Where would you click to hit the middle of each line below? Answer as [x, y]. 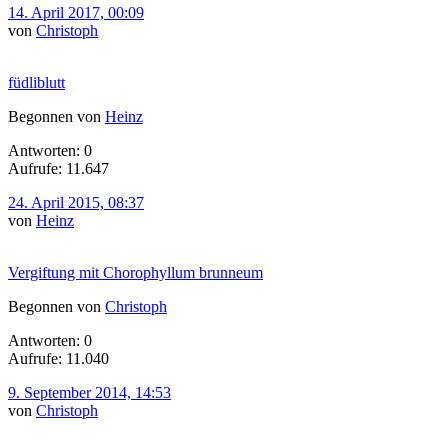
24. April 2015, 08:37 [76, 202]
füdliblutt [36, 82]
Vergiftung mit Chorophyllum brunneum [135, 272]
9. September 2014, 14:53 [89, 392]
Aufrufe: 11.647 [58, 168]
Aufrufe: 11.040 [58, 358]
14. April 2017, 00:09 [76, 12]
